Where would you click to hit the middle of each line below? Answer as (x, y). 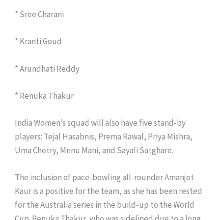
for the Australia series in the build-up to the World (105, 205)
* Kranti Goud (38, 41)
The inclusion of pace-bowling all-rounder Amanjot (104, 178)
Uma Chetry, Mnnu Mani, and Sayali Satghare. (94, 151)
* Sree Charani (39, 14)
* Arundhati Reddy (47, 69)
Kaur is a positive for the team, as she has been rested (109, 191)
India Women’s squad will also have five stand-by (100, 123)
